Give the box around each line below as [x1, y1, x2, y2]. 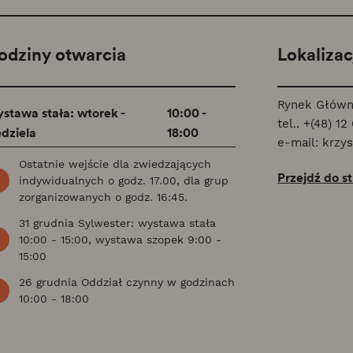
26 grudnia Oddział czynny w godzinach [18, 275, 235, 288]
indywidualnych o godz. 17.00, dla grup [18, 173, 229, 187]
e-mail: [277, 135, 323, 150]
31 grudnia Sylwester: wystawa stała [18, 216, 216, 229]
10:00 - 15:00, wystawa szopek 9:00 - [18, 232, 221, 246]
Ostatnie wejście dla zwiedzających [18, 157, 211, 170]
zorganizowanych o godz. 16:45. [18, 190, 188, 203]
